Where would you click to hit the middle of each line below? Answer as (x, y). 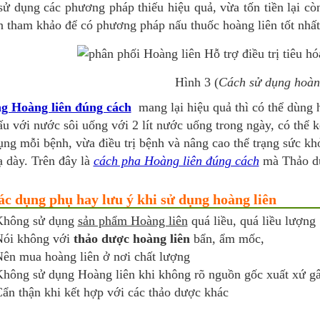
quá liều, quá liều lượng (251, 221)
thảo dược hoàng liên (131, 239)
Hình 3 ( (197, 82)
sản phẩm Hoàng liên (132, 221)
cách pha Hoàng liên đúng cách (176, 161)
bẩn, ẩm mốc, (229, 239)
